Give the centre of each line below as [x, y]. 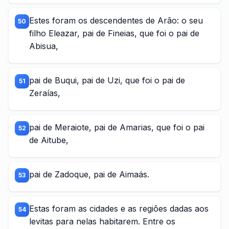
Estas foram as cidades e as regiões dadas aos [119, 209]
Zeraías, [45, 93]
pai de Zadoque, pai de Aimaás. [89, 174]
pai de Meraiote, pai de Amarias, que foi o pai [117, 127]
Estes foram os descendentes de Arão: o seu [116, 20]
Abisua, [44, 46]
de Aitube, [49, 140]
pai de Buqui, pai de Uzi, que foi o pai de [107, 80]
